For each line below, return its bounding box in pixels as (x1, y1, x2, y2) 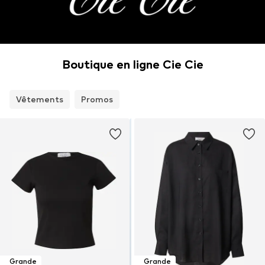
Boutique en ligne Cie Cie (62, 57, 203, 72)
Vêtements (16, 94, 63, 105)
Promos (81, 94, 113, 105)
